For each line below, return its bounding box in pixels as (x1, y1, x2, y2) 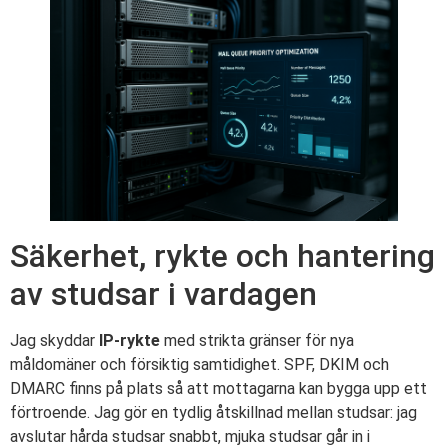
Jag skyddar (10, 331, 99, 351)
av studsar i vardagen (10, 275, 317, 314)
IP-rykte (99, 331, 160, 351)
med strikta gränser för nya (160, 331, 354, 351)
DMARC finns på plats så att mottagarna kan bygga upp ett (10, 379, 427, 399)
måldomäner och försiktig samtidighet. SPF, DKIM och (10, 355, 389, 375)
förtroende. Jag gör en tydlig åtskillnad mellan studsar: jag (10, 403, 417, 423)
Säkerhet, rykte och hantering (10, 237, 435, 276)
